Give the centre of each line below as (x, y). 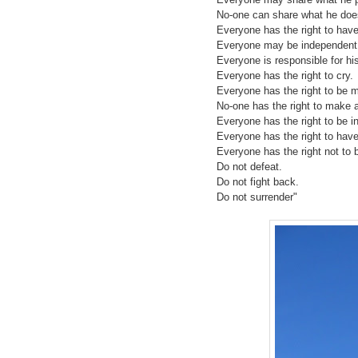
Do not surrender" (257, 197)
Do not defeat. (249, 167)
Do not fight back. (258, 182)
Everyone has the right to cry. (285, 76)
